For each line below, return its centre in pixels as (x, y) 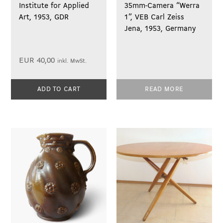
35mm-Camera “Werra (162, 6)
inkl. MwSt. (72, 61)
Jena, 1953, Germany (160, 29)
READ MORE (164, 89)
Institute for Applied (54, 6)
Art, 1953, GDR (44, 17)
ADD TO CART (59, 89)
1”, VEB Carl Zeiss (155, 17)
